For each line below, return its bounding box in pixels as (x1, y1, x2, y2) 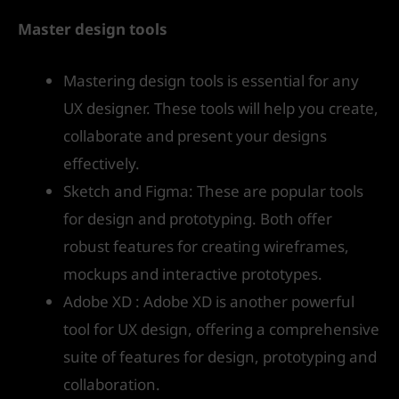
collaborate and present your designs (63, 126, 327, 147)
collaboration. (63, 374, 160, 395)
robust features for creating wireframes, (63, 236, 349, 257)
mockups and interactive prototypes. (63, 264, 322, 285)
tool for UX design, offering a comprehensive (63, 319, 379, 340)
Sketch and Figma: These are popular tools (63, 181, 363, 202)
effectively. (63, 153, 140, 175)
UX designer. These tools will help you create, (63, 98, 379, 119)
